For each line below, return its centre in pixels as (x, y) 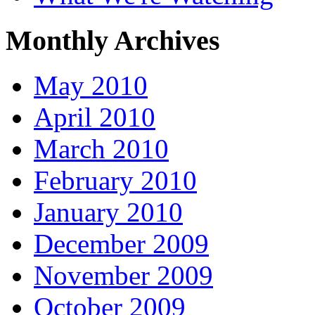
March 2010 (101, 149)
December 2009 (121, 244)
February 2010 (115, 181)
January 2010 (108, 212)
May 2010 (91, 86)
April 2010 (95, 117)
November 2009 (123, 276)
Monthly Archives (113, 40)
